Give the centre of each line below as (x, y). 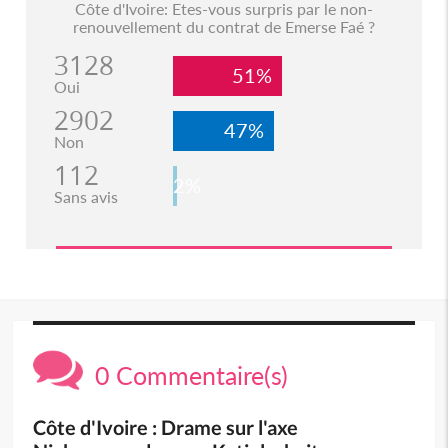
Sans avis (85, 196)
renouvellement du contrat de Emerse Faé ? (223, 26)
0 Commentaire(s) (186, 374)
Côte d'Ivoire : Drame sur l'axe (166, 426)
